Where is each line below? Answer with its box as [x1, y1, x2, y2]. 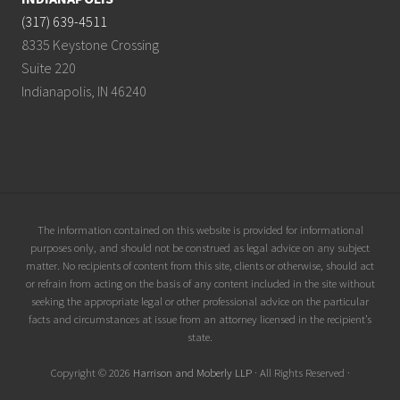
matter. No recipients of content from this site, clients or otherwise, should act [26, 258, 374, 272]
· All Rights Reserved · [251, 365, 350, 379]
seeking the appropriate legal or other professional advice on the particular [31, 294, 369, 308]
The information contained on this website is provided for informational [37, 222, 363, 237]
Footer [21, 247, 85, 272]
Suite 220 [21, 59, 76, 77]
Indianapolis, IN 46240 [21, 82, 146, 100]
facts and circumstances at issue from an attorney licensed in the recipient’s [29, 312, 371, 326]
